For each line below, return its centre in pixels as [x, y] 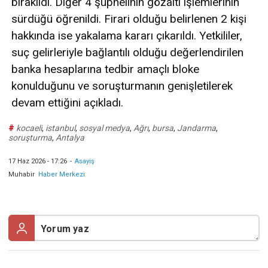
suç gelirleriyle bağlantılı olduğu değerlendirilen [127, 53]
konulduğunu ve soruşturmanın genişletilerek [122, 86]
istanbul [60, 128]
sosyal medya [104, 128]
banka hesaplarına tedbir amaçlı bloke [105, 69]
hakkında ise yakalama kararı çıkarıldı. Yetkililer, [127, 36]
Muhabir [22, 175]
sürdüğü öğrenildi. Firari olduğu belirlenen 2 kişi [129, 19]
